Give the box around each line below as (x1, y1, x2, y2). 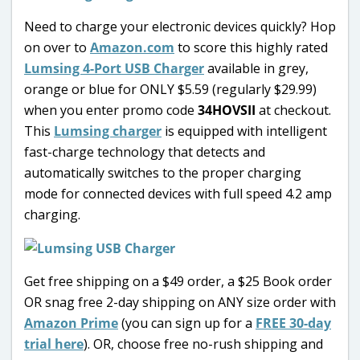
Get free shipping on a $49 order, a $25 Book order (24, 272, 332, 290)
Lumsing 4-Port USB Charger (24, 59, 204, 77)
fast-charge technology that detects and (24, 142, 265, 161)
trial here (24, 334, 84, 353)
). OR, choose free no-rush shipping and (84, 334, 323, 353)
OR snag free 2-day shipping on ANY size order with (24, 292, 336, 311)
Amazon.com (90, 38, 174, 56)
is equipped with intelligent (162, 121, 327, 140)
